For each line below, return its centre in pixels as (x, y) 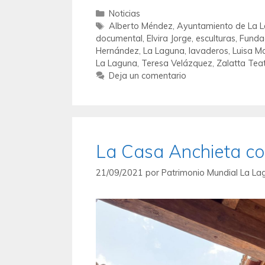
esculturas (216, 38)
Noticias (124, 13)
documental (119, 38)
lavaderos (209, 50)
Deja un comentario (147, 75)
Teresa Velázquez (177, 63)
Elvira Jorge (169, 38)
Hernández (117, 50)
